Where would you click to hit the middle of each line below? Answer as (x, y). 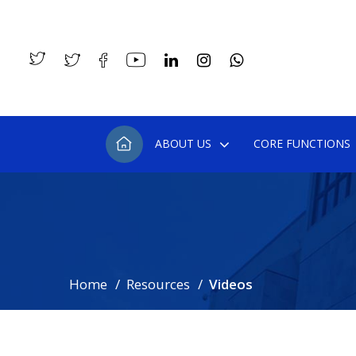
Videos (231, 284)
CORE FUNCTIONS (302, 143)
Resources (158, 284)
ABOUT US (183, 143)
